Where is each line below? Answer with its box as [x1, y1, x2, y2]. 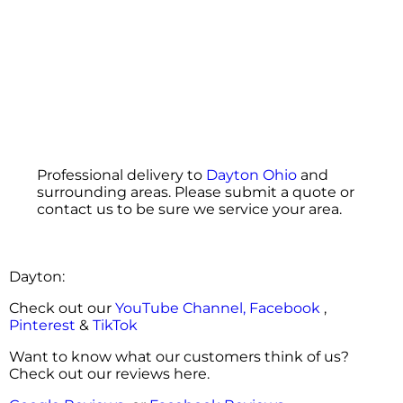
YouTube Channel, [115, 300, 246, 318]
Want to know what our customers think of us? [9, 348, 349, 366]
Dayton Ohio [205, 166, 297, 184]
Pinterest [9, 317, 76, 335]
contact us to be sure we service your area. [36, 201, 342, 219]
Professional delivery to [36, 166, 206, 184]
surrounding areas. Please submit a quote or [36, 184, 354, 201]
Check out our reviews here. [9, 365, 210, 383]
